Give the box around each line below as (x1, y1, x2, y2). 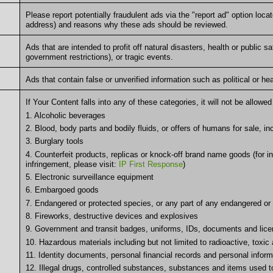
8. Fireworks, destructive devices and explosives (25, 211, 198, 221)
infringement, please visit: (25, 159, 119, 169)
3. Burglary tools (25, 136, 83, 146)
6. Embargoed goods (25, 185, 99, 195)
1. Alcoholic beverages (25, 110, 105, 120)
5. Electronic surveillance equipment (25, 172, 154, 182)
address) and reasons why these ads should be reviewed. (25, 20, 228, 30)
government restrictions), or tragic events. (25, 52, 173, 62)
